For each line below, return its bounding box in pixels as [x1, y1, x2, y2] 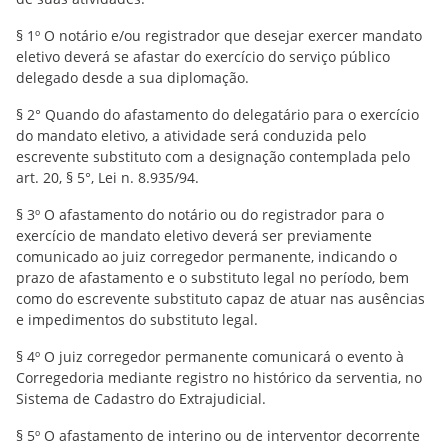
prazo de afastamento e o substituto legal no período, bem [16, 268, 409, 287]
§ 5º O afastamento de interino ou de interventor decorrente [16, 426, 420, 445]
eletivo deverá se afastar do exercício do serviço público [16, 47, 390, 66]
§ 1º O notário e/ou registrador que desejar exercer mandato [16, 26, 422, 45]
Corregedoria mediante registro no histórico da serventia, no [16, 368, 422, 387]
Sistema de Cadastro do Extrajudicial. [16, 389, 266, 408]
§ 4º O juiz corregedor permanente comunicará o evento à [16, 347, 404, 366]
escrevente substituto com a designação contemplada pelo [16, 147, 410, 166]
